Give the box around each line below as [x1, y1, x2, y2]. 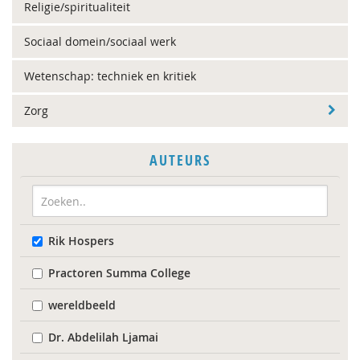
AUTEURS [149, 150, 211, 170]
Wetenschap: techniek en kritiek [24, 68, 196, 84]
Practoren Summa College [48, 265, 190, 280]
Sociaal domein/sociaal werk [24, 34, 176, 49]
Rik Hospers [48, 233, 114, 248]
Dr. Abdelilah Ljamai [48, 329, 158, 345]
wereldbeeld [48, 297, 116, 313]
